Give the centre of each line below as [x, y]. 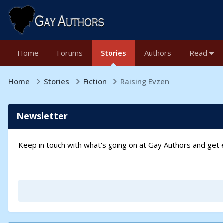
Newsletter [42, 116]
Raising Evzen [145, 81]
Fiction [96, 81]
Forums [70, 53]
